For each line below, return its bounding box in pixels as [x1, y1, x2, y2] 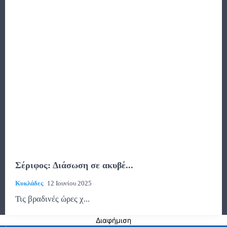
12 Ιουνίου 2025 [47, 179, 92, 187]
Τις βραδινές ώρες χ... [15, 194, 90, 204]
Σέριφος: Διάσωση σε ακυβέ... [15, 160, 133, 171]
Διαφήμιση [96, 216, 131, 225]
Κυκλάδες [15, 179, 43, 187]
